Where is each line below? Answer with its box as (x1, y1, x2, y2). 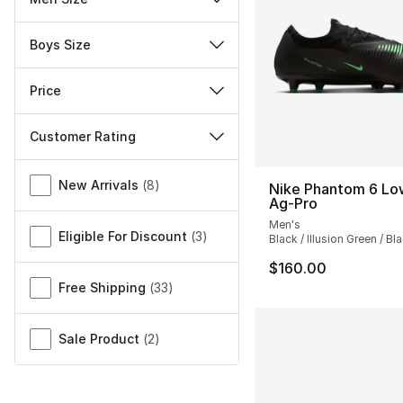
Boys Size (30, 37, 91, 53)
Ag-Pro (268, 194, 318, 213)
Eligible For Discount (58, 228, 187, 245)
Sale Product (58, 331, 139, 347)
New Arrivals (58, 177, 139, 193)
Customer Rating (30, 129, 136, 145)
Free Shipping (58, 280, 146, 296)
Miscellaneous (14, 161, 112, 180)
